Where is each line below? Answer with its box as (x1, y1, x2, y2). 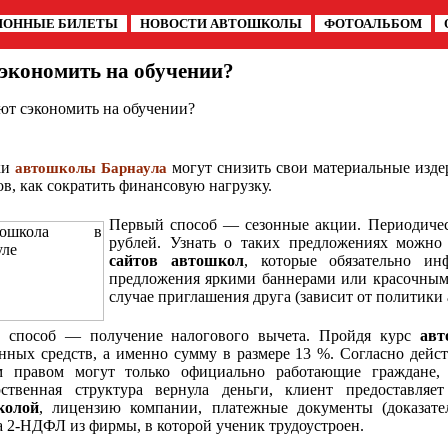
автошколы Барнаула (15, 160, 167, 176)
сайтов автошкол (109, 252, 244, 269)
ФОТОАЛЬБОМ (324, 16, 422, 31)
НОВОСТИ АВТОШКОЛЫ (140, 16, 302, 31)
